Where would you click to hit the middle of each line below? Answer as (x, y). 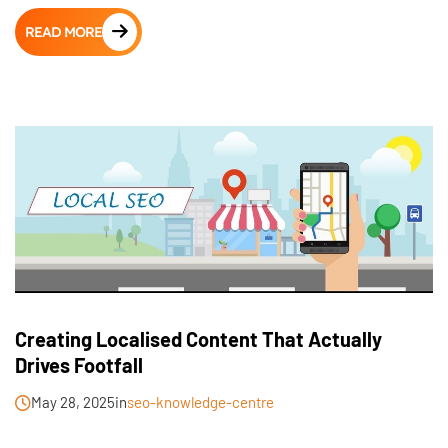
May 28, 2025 (73, 402)
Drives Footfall (79, 365)
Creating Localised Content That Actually (198, 339)
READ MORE (63, 32)
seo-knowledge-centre (200, 402)
